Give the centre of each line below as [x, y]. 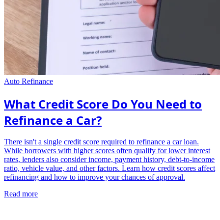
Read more [21, 194]
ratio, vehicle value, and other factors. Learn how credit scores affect [110, 168]
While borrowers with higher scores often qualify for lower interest [107, 151]
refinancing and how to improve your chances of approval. [95, 177]
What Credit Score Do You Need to [103, 104]
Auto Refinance [28, 81]
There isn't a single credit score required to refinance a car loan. [101, 142]
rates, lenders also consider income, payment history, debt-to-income [109, 160]
